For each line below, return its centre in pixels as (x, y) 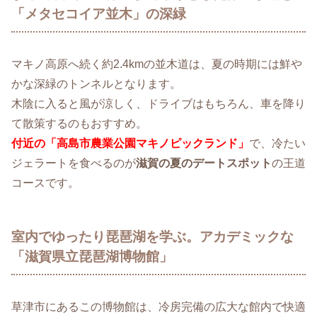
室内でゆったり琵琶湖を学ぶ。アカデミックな (152, 237)
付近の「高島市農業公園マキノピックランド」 (130, 144)
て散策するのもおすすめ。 (79, 124)
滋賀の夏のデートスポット (204, 163)
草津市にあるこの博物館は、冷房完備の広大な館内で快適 (158, 306)
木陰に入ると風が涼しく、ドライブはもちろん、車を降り (158, 104)
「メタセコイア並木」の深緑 (99, 14)
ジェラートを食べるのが (74, 163)
